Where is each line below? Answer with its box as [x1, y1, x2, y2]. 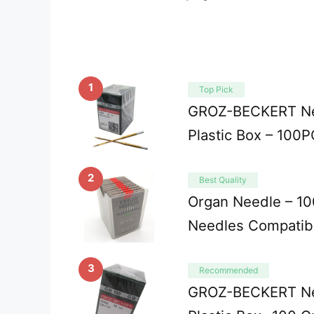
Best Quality [199, 175, 247, 186]
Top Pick [199, 84, 233, 95]
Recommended [199, 265, 258, 276]
